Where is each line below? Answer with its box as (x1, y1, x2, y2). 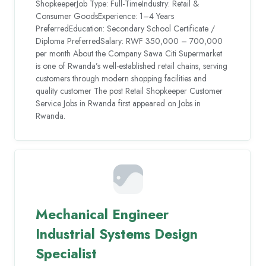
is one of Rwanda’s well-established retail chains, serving (36, 60, 228, 72)
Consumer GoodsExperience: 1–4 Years (36, 10, 175, 23)
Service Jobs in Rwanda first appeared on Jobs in (36, 97, 201, 110)
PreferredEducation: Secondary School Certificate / (36, 23, 216, 35)
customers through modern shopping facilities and (36, 72, 207, 85)
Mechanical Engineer (36, 204, 169, 225)
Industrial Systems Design (36, 224, 198, 245)
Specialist (36, 243, 97, 264)
